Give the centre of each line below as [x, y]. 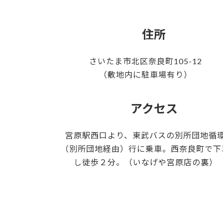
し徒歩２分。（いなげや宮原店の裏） [145, 162]
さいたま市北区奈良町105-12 [145, 61]
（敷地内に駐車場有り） [145, 74]
